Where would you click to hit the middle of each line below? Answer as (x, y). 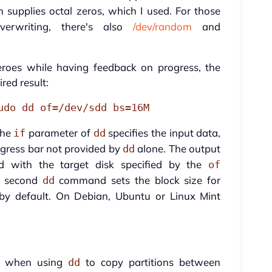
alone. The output (178, 149)
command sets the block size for (138, 180)
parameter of (59, 133)
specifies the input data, (163, 133)
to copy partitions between (151, 262)
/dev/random (163, 27)
